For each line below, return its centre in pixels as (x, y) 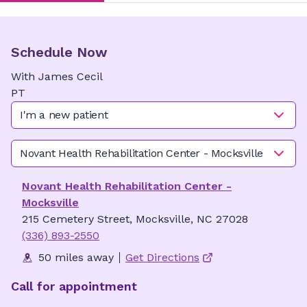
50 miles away (76, 257)
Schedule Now (59, 52)
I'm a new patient (64, 115)
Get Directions (162, 257)
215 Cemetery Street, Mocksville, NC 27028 (135, 219)
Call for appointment (74, 286)
